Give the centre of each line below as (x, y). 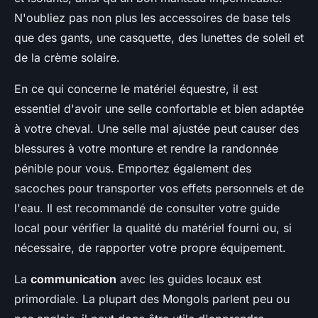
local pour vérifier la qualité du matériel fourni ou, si (153, 228)
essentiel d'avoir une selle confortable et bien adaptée (159, 109)
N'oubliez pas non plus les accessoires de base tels (152, 18)
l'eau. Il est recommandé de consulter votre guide (147, 208)
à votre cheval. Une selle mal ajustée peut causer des (157, 128)
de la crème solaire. (67, 57)
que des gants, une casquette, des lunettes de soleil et (159, 38)
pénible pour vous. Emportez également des (133, 168)
